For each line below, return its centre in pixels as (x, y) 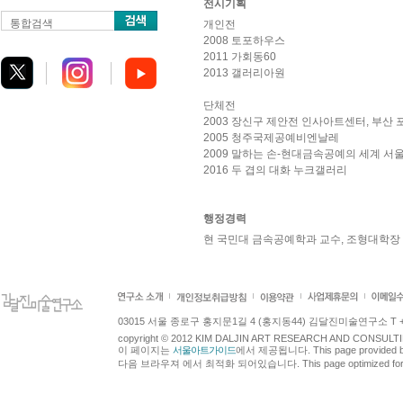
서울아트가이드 (204, 350)
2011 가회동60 (240, 57)
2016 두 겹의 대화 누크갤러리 (275, 170)
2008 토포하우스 (244, 40)
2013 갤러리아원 (244, 73)
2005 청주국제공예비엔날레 (271, 138)
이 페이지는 (145, 350)
